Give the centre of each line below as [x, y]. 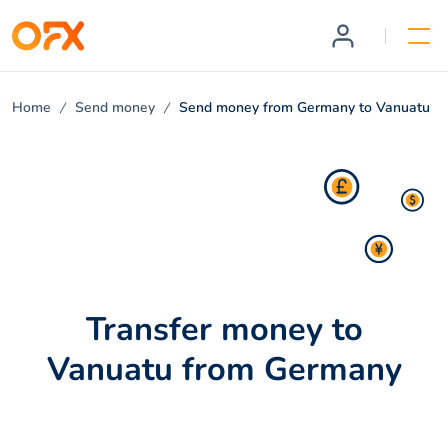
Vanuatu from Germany [224, 369]
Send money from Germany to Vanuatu [304, 107]
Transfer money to [224, 329]
